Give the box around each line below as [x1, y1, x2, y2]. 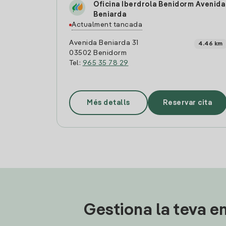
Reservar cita [162, 99, 212, 106]
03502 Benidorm [69, 49, 127, 56]
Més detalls [87, 99, 130, 106]
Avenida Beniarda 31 [69, 39, 139, 46]
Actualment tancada [72, 21, 142, 28]
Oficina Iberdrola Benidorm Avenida [93, 1, 225, 8]
